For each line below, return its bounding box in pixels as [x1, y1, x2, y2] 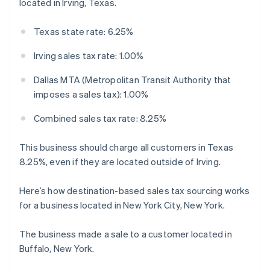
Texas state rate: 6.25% [34, 25, 134, 38]
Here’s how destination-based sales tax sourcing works [19, 184, 250, 197]
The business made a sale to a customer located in [19, 228, 232, 240]
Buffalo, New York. [19, 242, 95, 255]
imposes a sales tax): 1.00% [34, 88, 149, 101]
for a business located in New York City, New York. [19, 199, 225, 212]
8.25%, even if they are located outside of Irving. [19, 155, 221, 168]
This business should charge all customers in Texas [19, 141, 234, 154]
